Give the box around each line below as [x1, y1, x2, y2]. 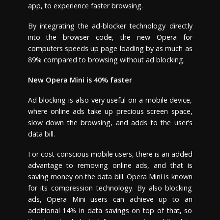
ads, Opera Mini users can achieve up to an [27, 194, 192, 204]
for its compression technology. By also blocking [27, 183, 192, 193]
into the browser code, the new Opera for [27, 32, 192, 42]
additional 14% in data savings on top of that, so [27, 206, 192, 216]
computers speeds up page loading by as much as [27, 44, 192, 54]
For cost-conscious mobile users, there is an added [27, 149, 192, 159]
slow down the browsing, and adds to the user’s [27, 118, 192, 128]
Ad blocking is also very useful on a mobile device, [27, 95, 192, 105]
